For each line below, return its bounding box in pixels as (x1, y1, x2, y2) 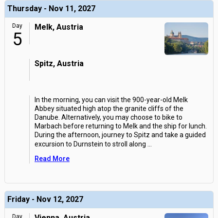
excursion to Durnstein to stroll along (35, 140, 146, 148)
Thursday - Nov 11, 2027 (7, 4, 95, 13)
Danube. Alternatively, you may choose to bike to (35, 113, 182, 121)
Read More (35, 155, 70, 163)
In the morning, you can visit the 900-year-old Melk (35, 96, 188, 104)
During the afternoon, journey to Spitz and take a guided (35, 131, 206, 139)
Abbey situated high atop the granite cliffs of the (35, 105, 183, 112)
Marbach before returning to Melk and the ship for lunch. (35, 122, 207, 130)
